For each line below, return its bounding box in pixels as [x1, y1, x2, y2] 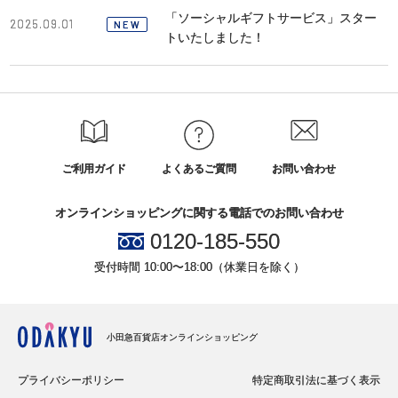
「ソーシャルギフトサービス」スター [165, 11, 377, 26]
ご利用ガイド [62, 163, 126, 176]
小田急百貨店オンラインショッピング [107, 332, 258, 343]
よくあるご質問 [162, 163, 236, 176]
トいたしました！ [165, 30, 265, 45]
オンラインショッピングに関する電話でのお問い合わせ [54, 206, 344, 220]
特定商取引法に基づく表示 [252, 374, 380, 387]
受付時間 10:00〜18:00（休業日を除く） [93, 260, 305, 275]
